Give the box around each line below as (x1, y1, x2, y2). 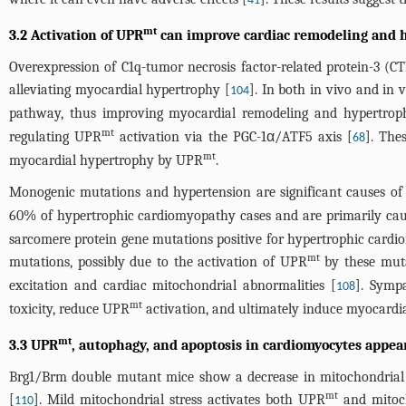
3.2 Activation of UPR (9, 27, 143, 43)
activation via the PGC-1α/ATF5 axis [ (114, 129, 353, 145)
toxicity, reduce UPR (9, 301, 130, 317)
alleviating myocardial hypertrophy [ (9, 82, 231, 98)
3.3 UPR (9, 337, 58, 353)
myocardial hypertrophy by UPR (9, 152, 203, 169)
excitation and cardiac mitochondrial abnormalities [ (9, 277, 337, 294)
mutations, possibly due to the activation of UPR (9, 254, 307, 270)
